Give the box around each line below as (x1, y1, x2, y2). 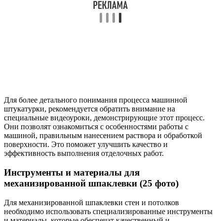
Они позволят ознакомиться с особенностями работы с (4, 122, 188, 131)
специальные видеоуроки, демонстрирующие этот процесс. (4, 113, 205, 122)
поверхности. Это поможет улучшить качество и (4, 140, 168, 149)
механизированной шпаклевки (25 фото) (4, 178, 179, 189)
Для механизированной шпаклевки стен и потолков (4, 198, 179, 207)
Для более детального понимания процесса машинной (4, 96, 187, 105)
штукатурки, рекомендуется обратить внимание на (4, 105, 175, 113)
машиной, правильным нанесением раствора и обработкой (4, 131, 202, 140)
